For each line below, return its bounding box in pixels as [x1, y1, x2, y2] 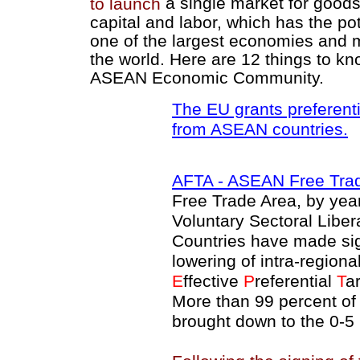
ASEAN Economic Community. [90, 68, 324, 86]
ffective [183, 272, 243, 291]
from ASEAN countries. [172, 120, 348, 139]
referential [255, 272, 337, 291]
